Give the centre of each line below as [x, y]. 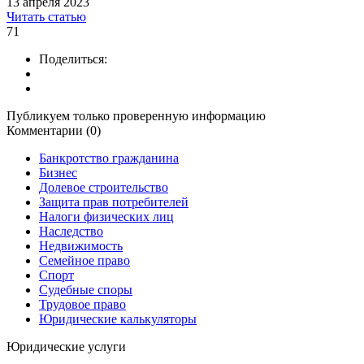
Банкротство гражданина [109, 158]
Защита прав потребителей [114, 202]
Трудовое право [82, 305]
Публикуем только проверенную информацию [136, 116]
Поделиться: [73, 59]
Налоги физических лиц [106, 217]
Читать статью [46, 17]
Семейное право [84, 261]
